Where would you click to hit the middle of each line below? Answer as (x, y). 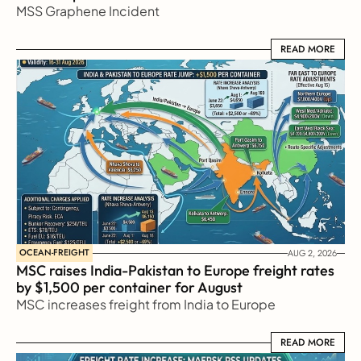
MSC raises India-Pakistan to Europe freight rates (175, 270)
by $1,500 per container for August (129, 287)
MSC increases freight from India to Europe (146, 304)
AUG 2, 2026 (312, 253)
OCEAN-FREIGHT (54, 252)
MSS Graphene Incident (88, 11)
